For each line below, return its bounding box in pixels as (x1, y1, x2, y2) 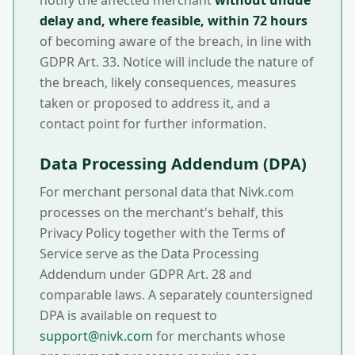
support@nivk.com (40, 327, 153, 345)
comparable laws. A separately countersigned (40, 286, 313, 303)
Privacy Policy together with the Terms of (40, 224, 285, 242)
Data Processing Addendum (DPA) (40, 153, 307, 174)
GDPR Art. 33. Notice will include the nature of (40, 53, 314, 71)
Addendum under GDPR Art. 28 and (40, 265, 252, 283)
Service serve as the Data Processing (40, 245, 259, 262)
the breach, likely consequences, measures (40, 74, 296, 91)
